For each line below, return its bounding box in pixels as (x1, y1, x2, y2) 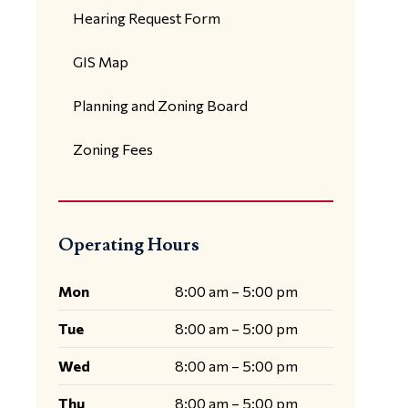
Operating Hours (57, 233, 199, 257)
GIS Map (72, 53, 128, 70)
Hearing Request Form (72, 9, 220, 26)
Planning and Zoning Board (72, 97, 248, 114)
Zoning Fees (72, 140, 153, 158)
